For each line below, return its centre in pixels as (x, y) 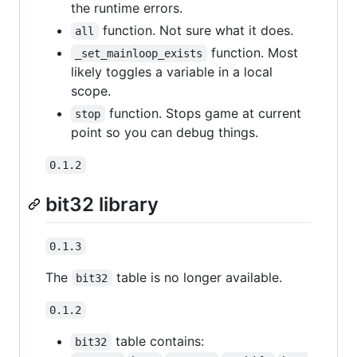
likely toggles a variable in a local (172, 71)
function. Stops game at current (205, 113)
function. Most (254, 52)
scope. (91, 90)
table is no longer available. (197, 278)
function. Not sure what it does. (196, 30)
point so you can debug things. (165, 132)
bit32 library (102, 204)
